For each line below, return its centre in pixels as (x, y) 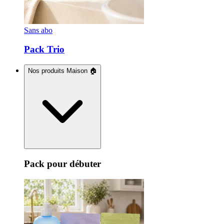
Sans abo (38, 30)
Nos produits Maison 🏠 (62, 71)
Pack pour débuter (62, 163)
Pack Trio (44, 49)
